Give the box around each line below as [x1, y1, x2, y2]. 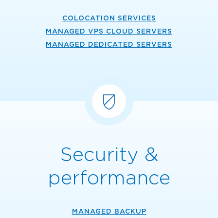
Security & [60, 144, 158, 165]
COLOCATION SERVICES [62, 14, 156, 22]
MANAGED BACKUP [72, 207, 146, 215]
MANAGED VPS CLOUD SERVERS [46, 27, 172, 35]
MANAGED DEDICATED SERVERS [46, 40, 172, 48]
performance [48, 167, 170, 188]
